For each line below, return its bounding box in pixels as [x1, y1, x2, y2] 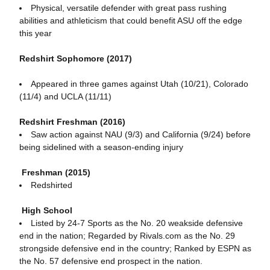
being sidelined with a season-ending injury [19, 142, 183, 152]
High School [21, 206, 72, 215]
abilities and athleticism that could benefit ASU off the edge [19, 16, 242, 25]
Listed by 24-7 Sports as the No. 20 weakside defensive [30, 218, 243, 228]
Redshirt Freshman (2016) [19, 117, 125, 127]
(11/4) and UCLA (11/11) [19, 92, 111, 101]
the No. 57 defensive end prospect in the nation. [19, 256, 202, 266]
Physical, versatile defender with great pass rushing [30, 3, 227, 13]
